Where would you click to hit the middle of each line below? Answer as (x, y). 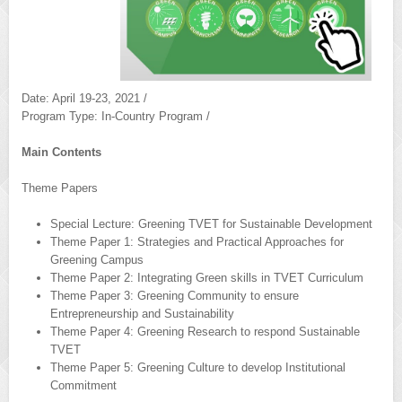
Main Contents (61, 153)
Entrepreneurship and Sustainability (142, 314)
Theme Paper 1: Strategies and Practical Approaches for (197, 242)
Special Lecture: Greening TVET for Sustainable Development (211, 224)
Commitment (83, 386)
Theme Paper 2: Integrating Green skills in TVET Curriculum (207, 278)
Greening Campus (97, 260)
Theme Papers (60, 188)
